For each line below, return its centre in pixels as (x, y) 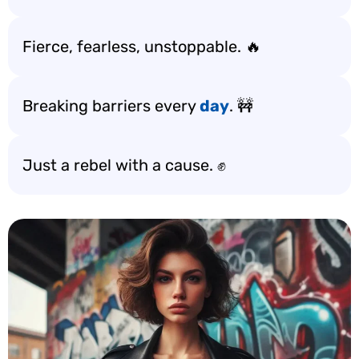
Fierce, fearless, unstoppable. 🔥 (142, 46)
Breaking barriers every (111, 106)
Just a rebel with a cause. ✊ (124, 165)
